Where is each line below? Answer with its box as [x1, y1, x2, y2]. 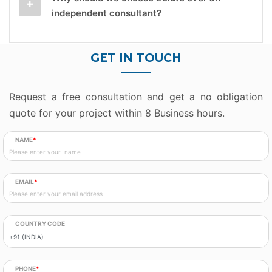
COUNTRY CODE [15, 219, 65, 227]
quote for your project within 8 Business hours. [9, 106, 225, 119]
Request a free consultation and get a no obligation [9, 90, 263, 103]
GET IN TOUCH [90, 50, 182, 65]
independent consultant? [52, 7, 161, 19]
